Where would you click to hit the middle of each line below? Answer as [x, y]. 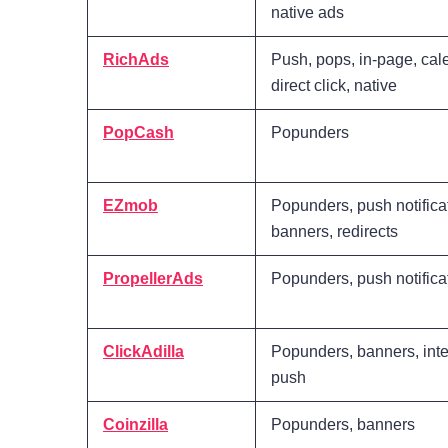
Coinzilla [135, 425]
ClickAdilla [143, 352]
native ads [307, 13]
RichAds [136, 60]
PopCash [138, 133]
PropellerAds [153, 279]
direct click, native [334, 86]
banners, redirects [334, 232]
